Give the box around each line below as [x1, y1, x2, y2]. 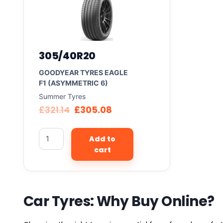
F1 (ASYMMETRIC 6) [39, 78, 108, 87]
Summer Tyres [39, 92, 86, 101]
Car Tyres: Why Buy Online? [23, 191, 215, 211]
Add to [89, 133, 115, 144]
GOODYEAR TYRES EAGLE [39, 68, 128, 77]
